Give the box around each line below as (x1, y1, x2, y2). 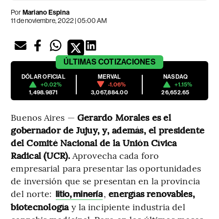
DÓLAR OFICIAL (21, 73, 66, 80)
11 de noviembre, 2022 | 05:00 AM (11, 16, 108, 24)
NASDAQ (163, 73, 188, 80)
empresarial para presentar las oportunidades (11, 161, 201, 174)
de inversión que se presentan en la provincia (11, 174, 200, 187)
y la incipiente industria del (71, 200, 185, 213)
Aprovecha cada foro (72, 149, 159, 161)
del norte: (11, 187, 55, 199)
